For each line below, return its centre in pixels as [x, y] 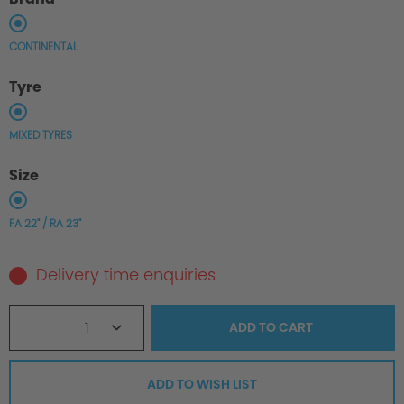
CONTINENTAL [43, 47]
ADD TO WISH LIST [202, 385]
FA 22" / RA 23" [45, 224]
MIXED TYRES [41, 135]
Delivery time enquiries [126, 275]
